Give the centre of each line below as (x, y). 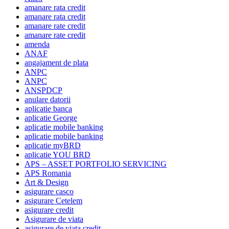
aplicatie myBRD (53, 145)
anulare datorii (48, 99)
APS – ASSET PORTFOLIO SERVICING (96, 164)
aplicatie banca (48, 108)
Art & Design (47, 182)
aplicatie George (51, 118)
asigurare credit (49, 210)
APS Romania (48, 173)
